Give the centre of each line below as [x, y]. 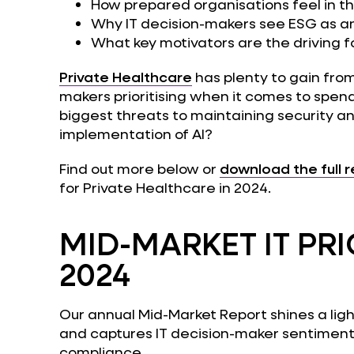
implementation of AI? [136, 133]
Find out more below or [139, 168]
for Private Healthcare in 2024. [165, 187]
